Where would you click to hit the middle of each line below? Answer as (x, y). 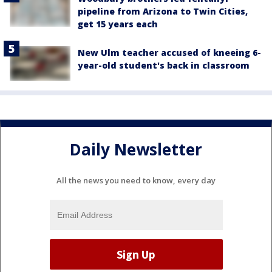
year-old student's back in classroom (164, 66)
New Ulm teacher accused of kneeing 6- (169, 53)
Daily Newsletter (136, 149)
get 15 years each (118, 24)
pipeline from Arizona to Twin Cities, (163, 12)
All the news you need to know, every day (136, 181)
